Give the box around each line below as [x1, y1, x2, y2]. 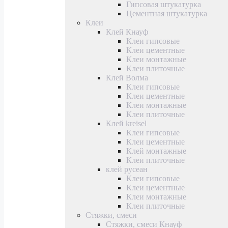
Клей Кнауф [106, 27, 148, 36]
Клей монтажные [126, 146, 186, 155]
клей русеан [106, 164, 148, 174]
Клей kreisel [106, 119, 147, 128]
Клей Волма [106, 73, 148, 82]
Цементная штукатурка [126, 9, 207, 18]
